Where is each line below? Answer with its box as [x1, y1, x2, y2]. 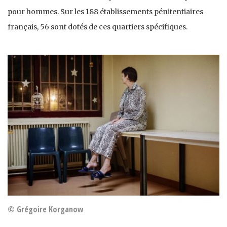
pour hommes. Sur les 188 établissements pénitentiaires [8, 7, 203, 16]
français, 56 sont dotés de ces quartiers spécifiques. [8, 22, 187, 31]
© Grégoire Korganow [8, 204, 84, 215]
